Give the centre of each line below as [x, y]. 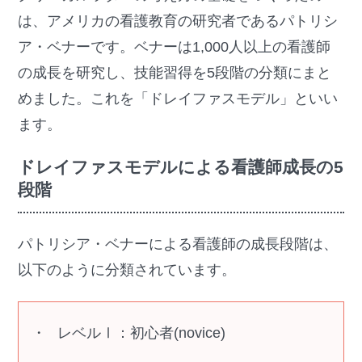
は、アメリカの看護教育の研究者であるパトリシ [178, 21]
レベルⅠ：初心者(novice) [141, 333]
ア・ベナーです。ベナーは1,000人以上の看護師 [175, 47]
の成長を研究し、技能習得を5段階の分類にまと [175, 73]
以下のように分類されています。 [127, 270]
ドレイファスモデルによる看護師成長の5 [181, 166]
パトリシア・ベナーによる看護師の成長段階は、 [178, 244]
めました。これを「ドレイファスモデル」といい [178, 99]
